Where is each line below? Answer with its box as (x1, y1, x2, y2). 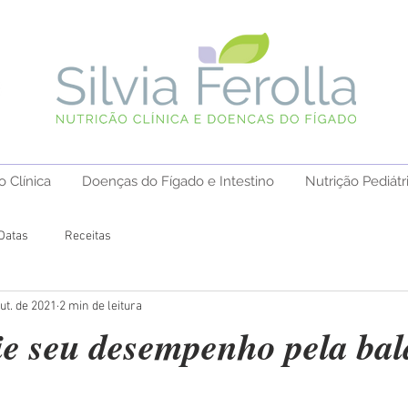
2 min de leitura (59, 298, 142, 314)
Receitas (65, 228, 111, 244)
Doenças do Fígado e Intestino (82, 173, 274, 189)
